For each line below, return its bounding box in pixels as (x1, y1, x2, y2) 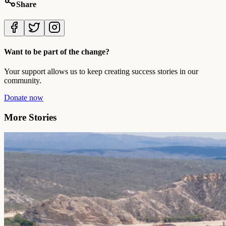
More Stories (4, 111, 56, 123)
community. (4, 76, 41, 85)
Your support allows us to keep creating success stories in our (4, 67, 198, 76)
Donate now (4, 93, 43, 102)
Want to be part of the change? (4, 47, 109, 56)
